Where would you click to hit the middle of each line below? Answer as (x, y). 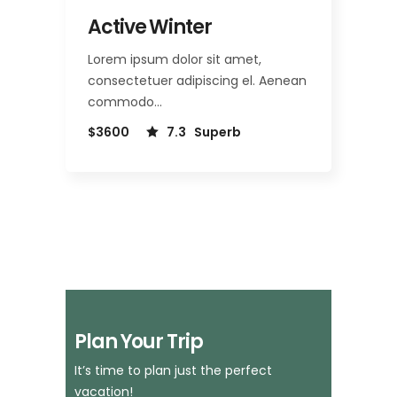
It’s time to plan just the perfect (173, 370)
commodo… (125, 101)
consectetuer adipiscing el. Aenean (197, 80)
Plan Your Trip (139, 341)
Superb (218, 132)
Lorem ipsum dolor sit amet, (175, 59)
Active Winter (150, 27)
